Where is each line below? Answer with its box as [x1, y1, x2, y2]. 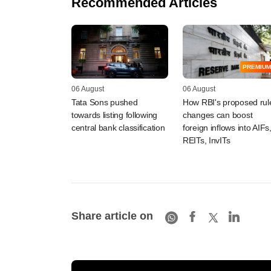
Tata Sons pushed [71, 97, 138, 108]
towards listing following [71, 110, 158, 120]
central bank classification [71, 123, 165, 133]
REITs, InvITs [183, 135, 230, 146]
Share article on [71, 209, 153, 222]
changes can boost [183, 110, 253, 120]
